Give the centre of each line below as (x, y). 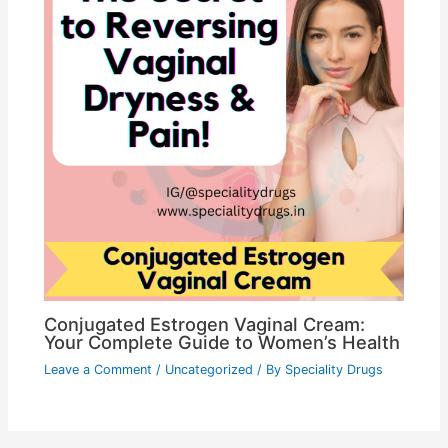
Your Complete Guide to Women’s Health (222, 342)
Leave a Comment (98, 370)
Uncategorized (209, 370)
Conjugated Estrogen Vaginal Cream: (205, 324)
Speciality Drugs (334, 370)
